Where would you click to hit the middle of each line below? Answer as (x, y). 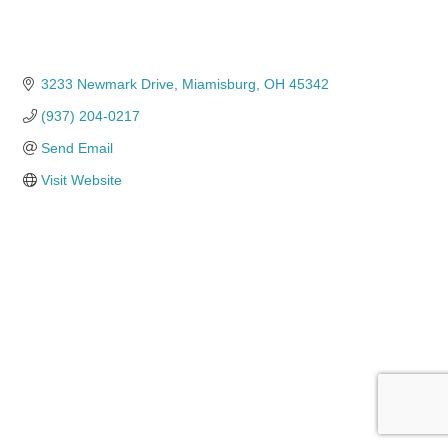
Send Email (76, 147)
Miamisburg (218, 83)
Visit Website (81, 179)
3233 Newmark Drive (107, 83)
